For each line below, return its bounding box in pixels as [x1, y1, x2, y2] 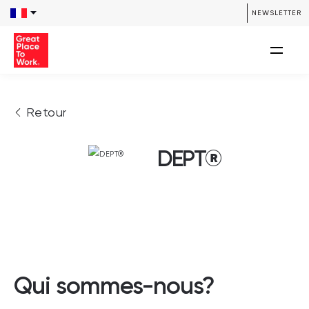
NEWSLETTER [252, 9, 301, 17]
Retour [26, 107, 67, 119]
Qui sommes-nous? [14, 271, 215, 300]
